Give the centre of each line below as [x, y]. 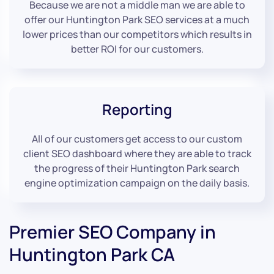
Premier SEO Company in [113, 232]
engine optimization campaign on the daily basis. [137, 183]
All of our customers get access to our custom [137, 139]
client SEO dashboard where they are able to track [137, 154]
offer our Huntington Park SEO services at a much [137, 20]
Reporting [137, 109]
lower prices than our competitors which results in [137, 35]
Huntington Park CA [92, 255]
